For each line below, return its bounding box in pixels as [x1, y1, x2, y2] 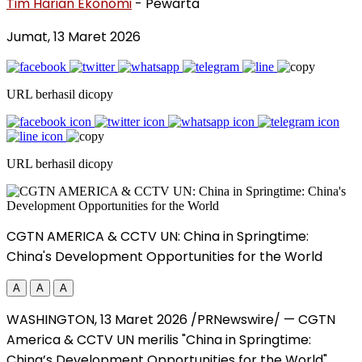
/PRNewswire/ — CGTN [187, 309, 335, 329]
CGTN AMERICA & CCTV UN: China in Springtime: [6, 226, 309, 246]
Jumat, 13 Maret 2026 [6, 27, 141, 46]
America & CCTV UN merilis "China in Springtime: [6, 330, 311, 349]
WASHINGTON [6, 309, 95, 329]
